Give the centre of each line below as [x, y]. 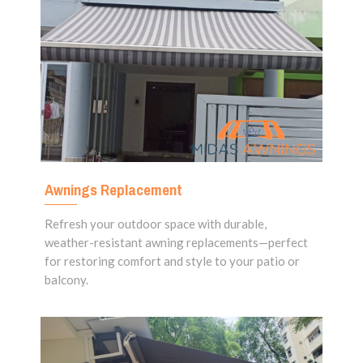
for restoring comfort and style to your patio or [172, 261]
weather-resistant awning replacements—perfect [176, 243]
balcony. [66, 280]
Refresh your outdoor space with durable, [156, 224]
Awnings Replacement [113, 190]
